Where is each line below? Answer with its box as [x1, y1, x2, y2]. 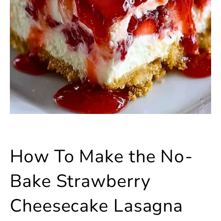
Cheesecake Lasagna [10, 194, 184, 219]
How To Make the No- [10, 145, 193, 169]
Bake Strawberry [10, 169, 151, 194]
